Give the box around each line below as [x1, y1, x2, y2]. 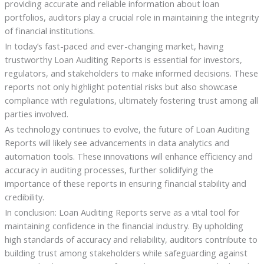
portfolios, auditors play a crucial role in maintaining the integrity [4, 11, 259, 24]
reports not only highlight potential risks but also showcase [4, 80, 237, 93]
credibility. [4, 190, 44, 203]
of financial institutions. [4, 25, 95, 37]
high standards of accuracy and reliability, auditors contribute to [4, 233, 258, 245]
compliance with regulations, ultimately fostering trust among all [4, 94, 258, 106]
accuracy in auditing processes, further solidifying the [4, 163, 213, 176]
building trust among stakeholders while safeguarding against [4, 246, 247, 259]
